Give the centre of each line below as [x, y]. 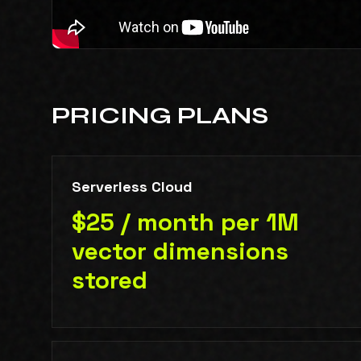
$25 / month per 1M [185, 222]
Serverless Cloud [132, 187]
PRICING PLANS [160, 116]
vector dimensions [180, 251]
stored [110, 280]
